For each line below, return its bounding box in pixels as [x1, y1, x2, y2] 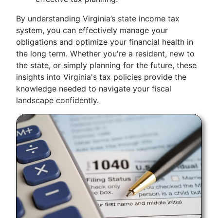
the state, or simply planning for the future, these [16, 60, 197, 70]
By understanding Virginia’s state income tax [16, 14, 180, 23]
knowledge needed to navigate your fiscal [16, 84, 171, 93]
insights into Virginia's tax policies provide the [16, 72, 186, 82]
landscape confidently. [16, 95, 99, 105]
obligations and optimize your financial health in [16, 37, 193, 47]
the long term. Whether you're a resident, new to [16, 49, 195, 58]
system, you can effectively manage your [16, 25, 168, 35]
